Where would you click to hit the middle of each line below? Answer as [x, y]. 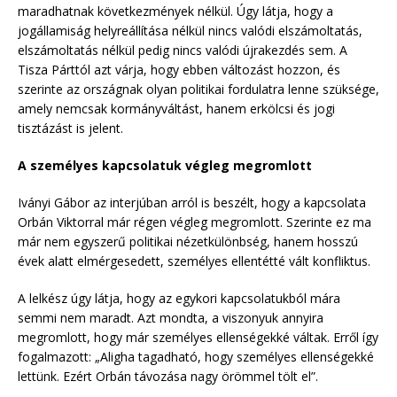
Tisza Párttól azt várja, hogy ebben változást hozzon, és [179, 69]
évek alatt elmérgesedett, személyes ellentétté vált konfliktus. [194, 261]
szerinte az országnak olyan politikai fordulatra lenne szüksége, [198, 89]
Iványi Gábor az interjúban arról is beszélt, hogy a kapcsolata [192, 202]
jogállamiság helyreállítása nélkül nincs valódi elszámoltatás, [190, 30]
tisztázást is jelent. [70, 128]
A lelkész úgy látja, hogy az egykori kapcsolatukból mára [179, 298]
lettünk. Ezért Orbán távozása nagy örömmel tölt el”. [168, 376]
